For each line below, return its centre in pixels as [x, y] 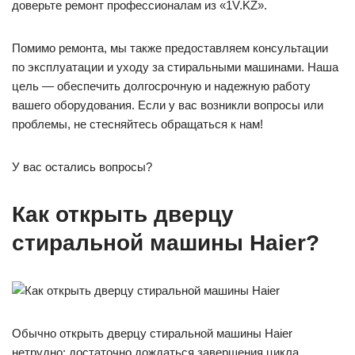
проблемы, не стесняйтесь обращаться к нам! [137, 124]
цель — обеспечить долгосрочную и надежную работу [161, 86]
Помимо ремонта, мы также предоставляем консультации [170, 48]
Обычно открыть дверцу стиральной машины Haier [152, 333]
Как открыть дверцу [123, 214]
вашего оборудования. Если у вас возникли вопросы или [168, 105]
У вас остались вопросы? [82, 167]
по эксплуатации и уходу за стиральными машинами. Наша [175, 67]
